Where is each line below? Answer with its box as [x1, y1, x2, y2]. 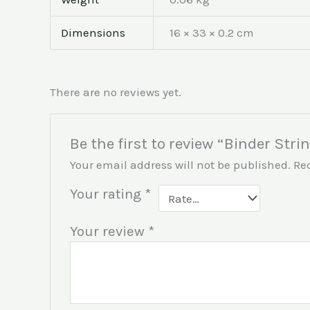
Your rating [70, 185, 145, 203]
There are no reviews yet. [50, 84, 181, 99]
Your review [70, 223, 149, 240]
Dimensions [61, 25, 126, 39]
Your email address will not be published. [70, 158, 291, 172]
